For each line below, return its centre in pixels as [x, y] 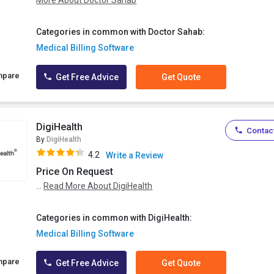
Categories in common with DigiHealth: [114, 218]
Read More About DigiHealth [98, 186]
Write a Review [135, 156]
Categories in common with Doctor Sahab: [121, 32]
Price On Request [75, 172]
